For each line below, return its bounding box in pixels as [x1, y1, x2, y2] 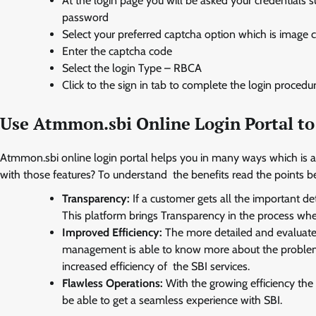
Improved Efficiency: [62, 226, 162, 240]
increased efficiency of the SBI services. [62, 260, 250, 274]
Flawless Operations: [62, 276, 163, 291]
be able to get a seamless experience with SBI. [62, 293, 282, 308]
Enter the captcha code [62, 44, 172, 58]
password [62, 10, 109, 24]
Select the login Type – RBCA [62, 61, 202, 75]
